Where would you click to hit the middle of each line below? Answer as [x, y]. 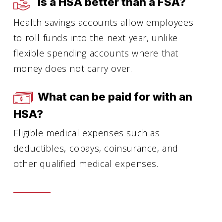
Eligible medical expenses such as [86, 133]
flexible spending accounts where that [96, 53]
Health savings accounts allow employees [103, 22]
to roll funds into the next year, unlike [95, 37]
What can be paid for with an [111, 96]
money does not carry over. [73, 68]
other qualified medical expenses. [86, 163]
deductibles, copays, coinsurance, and [96, 148]
